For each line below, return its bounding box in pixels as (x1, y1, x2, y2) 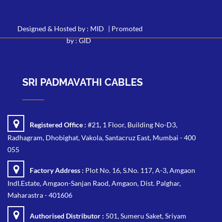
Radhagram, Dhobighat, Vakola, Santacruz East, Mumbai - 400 (7, 133, 196, 142)
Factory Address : (30, 166, 84, 174)
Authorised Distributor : (30, 211, 104, 220)
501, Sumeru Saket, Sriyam (104, 211, 186, 220)
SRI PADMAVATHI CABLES (22, 76, 143, 88)
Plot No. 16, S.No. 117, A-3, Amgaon (84, 166, 195, 174)
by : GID (66, 36, 91, 45)
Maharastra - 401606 (7, 190, 72, 199)
